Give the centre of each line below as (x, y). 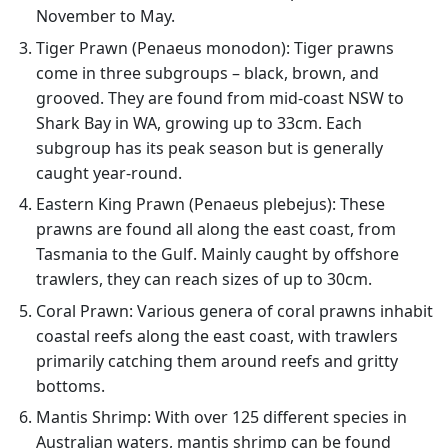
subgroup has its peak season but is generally (209, 147)
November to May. (105, 16)
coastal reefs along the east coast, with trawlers (217, 335)
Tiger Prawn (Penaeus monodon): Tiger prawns (215, 47)
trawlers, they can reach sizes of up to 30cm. (204, 279)
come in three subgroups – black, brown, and (207, 72)
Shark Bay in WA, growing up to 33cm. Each (199, 122)
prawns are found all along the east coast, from (216, 229)
